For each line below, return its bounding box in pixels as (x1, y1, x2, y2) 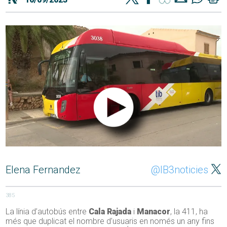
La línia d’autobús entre (6, 207, 87, 217)
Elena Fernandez (6, 164, 81, 176)
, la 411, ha (170, 207, 208, 217)
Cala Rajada (87, 207, 132, 217)
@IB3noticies (150, 164, 208, 176)
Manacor (137, 207, 171, 217)
